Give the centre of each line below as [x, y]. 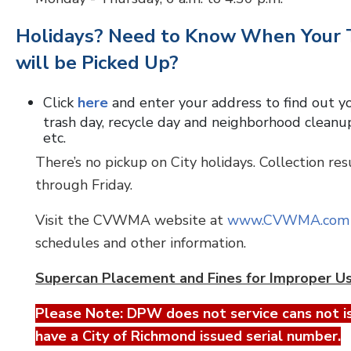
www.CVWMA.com [288, 220]
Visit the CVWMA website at [131, 220]
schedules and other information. [141, 243]
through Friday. [84, 185]
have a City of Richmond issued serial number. [188, 336]
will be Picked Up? [97, 63]
